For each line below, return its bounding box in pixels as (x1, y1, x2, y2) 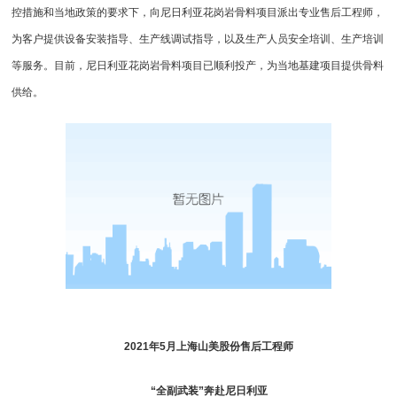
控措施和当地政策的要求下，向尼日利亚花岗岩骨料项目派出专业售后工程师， (12, 6, 385, 19)
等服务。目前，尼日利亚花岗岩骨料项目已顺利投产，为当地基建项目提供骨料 (12, 59, 385, 72)
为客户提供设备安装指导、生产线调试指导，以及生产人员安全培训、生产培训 (12, 33, 385, 45)
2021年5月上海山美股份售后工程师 (124, 340, 294, 353)
